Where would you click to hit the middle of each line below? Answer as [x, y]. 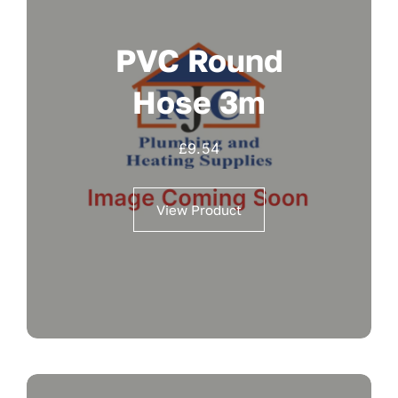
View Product [199, 210]
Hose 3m [199, 103]
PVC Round [199, 61]
